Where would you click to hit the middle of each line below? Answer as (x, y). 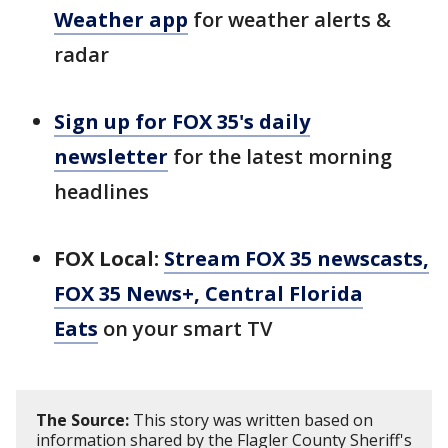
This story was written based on (251, 420)
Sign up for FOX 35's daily (182, 121)
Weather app (121, 19)
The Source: (82, 420)
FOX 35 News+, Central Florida (208, 293)
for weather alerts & (289, 19)
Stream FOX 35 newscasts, (296, 258)
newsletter (111, 156)
